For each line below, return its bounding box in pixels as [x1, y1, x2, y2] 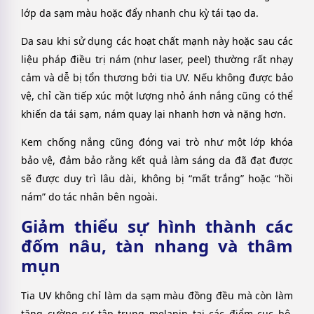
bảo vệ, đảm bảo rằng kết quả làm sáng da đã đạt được [21, 153, 293, 168]
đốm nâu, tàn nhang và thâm [21, 233, 293, 257]
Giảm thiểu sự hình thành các [21, 214, 293, 238]
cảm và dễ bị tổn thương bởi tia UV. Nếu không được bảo [21, 71, 293, 85]
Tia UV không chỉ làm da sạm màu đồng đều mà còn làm [21, 288, 293, 302]
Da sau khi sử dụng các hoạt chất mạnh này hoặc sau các [21, 34, 293, 48]
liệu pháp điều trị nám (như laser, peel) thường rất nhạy [21, 53, 293, 67]
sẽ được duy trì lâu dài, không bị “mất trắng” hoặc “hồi [21, 172, 293, 186]
